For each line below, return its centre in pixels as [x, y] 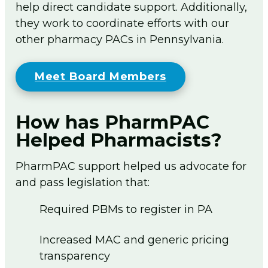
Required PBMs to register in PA [126, 209]
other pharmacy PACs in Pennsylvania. [120, 39]
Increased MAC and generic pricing [134, 240]
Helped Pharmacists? [119, 140]
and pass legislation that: [83, 182]
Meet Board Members [100, 76]
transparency [75, 256]
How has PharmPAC [112, 122]
